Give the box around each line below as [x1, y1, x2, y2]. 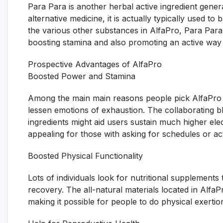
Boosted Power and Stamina [28, 71, 135, 81]
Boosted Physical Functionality [28, 151, 143, 161]
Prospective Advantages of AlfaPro [28, 59, 162, 69]
